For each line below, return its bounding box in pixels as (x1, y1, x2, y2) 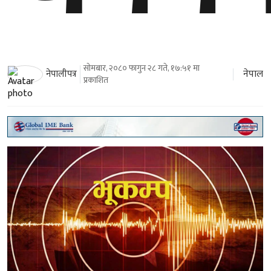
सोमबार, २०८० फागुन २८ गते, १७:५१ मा (83, 60, 200, 75)
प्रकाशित (83, 73, 108, 87)
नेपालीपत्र (45, 66, 77, 82)
